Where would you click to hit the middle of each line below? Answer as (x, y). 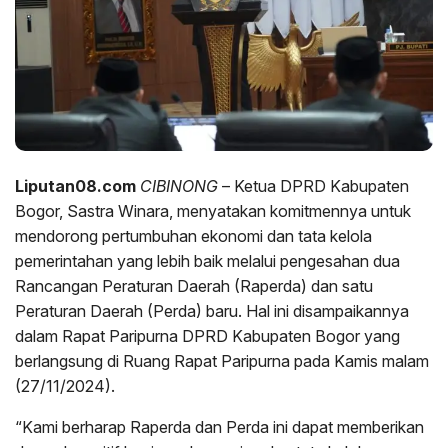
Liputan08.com (77, 186)
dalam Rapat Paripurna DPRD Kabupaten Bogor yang (207, 336)
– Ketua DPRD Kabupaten (313, 186)
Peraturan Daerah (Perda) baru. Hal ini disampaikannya (212, 311)
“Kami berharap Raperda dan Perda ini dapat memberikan (219, 427)
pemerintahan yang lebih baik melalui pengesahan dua (207, 261)
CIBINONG (179, 186)
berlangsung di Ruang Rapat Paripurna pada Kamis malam (222, 361)
